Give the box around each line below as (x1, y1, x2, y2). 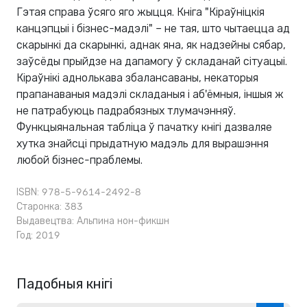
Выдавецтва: (16, 215, 77, 228)
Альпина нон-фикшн (77, 215, 169, 228)
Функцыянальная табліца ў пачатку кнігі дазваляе (16, 121, 272, 134)
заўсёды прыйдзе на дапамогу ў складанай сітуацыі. (16, 55, 287, 69)
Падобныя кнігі (16, 275, 112, 293)
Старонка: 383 (16, 201, 83, 213)
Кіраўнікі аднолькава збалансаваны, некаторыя (16, 71, 258, 85)
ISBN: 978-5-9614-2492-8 (16, 186, 141, 199)
